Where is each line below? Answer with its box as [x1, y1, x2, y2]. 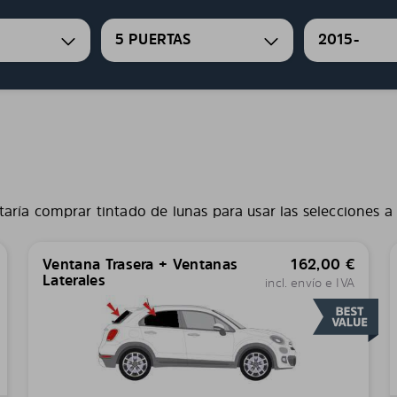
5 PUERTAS [115, 29, 191, 50]
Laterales [42, 270, 105, 290]
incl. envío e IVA [265, 274, 354, 291]
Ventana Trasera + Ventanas [42, 254, 238, 274]
